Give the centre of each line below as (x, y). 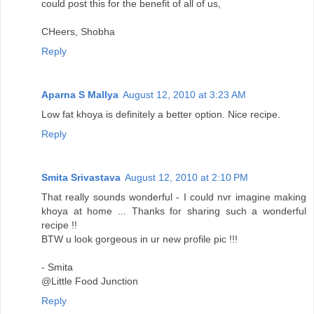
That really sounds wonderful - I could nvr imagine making (174, 197)
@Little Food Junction (90, 281)
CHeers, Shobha (78, 31)
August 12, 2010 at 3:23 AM (184, 94)
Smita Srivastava (81, 177)
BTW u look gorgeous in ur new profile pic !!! (139, 239)
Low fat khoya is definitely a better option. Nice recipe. (161, 114)
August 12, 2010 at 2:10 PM (186, 177)
